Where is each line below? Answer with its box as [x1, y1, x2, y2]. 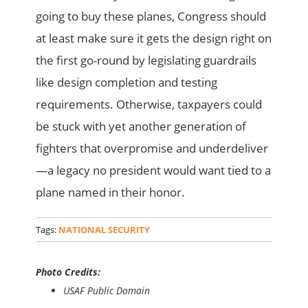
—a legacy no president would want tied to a [36, 162, 272, 178]
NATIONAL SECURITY [58, 223, 151, 236]
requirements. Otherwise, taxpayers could [36, 96, 263, 112]
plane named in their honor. [36, 184, 186, 200]
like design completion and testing [36, 74, 218, 90]
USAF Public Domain [63, 283, 151, 297]
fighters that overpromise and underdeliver [36, 140, 269, 156]
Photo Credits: [36, 265, 101, 278]
